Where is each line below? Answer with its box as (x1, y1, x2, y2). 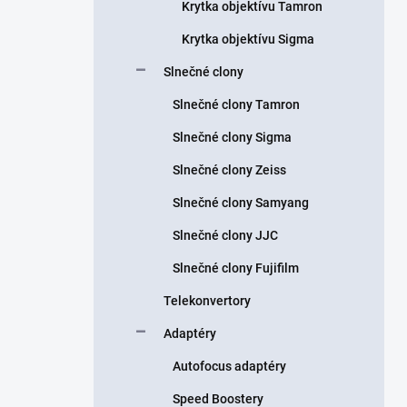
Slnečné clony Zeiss (173, 163, 286, 177)
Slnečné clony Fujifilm (173, 261, 299, 275)
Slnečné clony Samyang (173, 195, 309, 210)
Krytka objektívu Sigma (182, 32, 314, 46)
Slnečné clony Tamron (173, 97, 300, 112)
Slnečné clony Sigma (173, 130, 292, 144)
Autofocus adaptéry (173, 359, 286, 373)
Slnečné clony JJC (173, 228, 278, 243)
